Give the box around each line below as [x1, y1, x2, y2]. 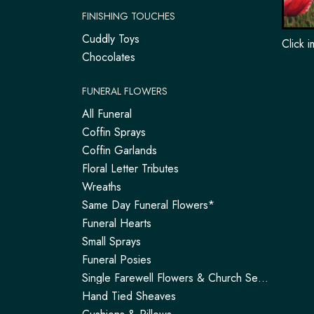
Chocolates [82, 49, 135, 65]
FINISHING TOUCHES [82, 9, 175, 23]
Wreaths [82, 179, 121, 195]
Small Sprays [82, 233, 141, 250]
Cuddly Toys [82, 31, 139, 47]
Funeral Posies [82, 252, 151, 268]
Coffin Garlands [82, 142, 157, 158]
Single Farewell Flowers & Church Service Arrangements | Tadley [258, 270, 268, 286]
